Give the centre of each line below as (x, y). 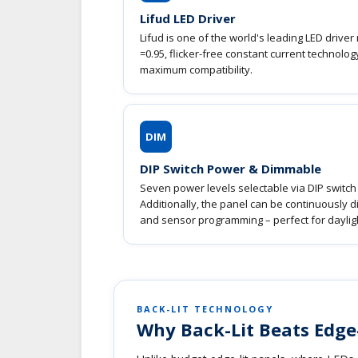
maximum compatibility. (196, 69)
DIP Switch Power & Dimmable (231, 168)
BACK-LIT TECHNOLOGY (205, 308)
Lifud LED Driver (188, 18)
